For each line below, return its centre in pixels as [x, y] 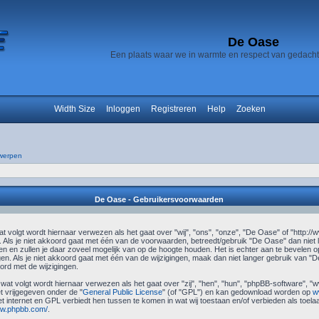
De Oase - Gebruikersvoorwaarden [159, 199]
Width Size [74, 109]
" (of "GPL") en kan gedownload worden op [237, 292]
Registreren [173, 109]
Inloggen [123, 109]
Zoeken [251, 109]
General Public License [122, 292]
